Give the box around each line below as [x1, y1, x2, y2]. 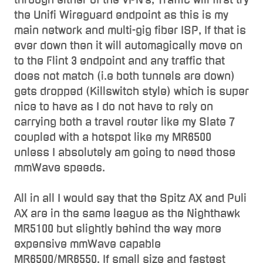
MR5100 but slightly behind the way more [14, 223, 221, 234]
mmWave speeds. [14, 162, 105, 173]
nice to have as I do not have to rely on [14, 101, 213, 112]
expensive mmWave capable [14, 238, 161, 249]
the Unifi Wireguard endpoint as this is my [14, 9, 228, 20]
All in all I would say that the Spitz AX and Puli [14, 193, 247, 203]
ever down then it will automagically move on [14, 40, 242, 50]
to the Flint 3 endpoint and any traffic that [14, 55, 225, 66]
